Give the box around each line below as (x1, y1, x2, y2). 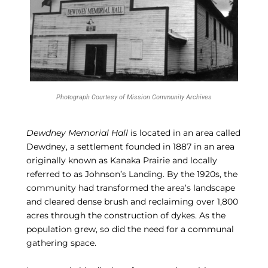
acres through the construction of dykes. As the (26, 210, 226, 221)
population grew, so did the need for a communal (26, 224, 234, 235)
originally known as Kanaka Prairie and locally (26, 155, 217, 166)
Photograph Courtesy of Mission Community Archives (56, 93, 212, 101)
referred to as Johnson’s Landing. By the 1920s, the (26, 169, 237, 180)
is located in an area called (127, 127, 240, 139)
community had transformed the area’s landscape (26, 182, 235, 194)
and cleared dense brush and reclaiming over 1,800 (26, 196, 238, 208)
